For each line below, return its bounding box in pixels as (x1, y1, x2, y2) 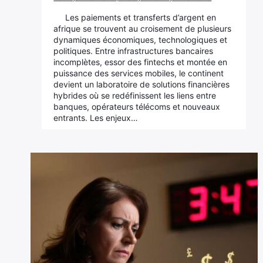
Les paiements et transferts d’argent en (65, 12, 217, 22)
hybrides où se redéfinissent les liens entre (53, 90, 217, 100)
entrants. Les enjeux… (53, 113, 139, 123)
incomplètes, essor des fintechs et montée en (53, 57, 228, 67)
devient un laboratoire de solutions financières (53, 79, 230, 89)
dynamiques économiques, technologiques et (53, 35, 228, 45)
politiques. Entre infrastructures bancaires (53, 46, 214, 56)
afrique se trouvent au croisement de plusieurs (53, 23, 232, 33)
